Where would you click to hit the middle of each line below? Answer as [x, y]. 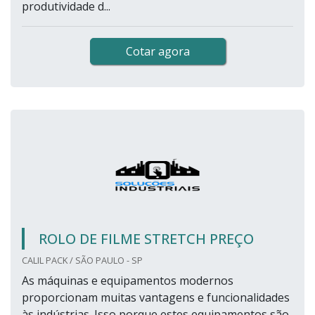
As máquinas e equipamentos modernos [128, 281]
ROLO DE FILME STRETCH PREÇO [146, 239]
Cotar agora [157, 52]
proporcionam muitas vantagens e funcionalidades [156, 298]
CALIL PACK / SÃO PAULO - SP [82, 261]
